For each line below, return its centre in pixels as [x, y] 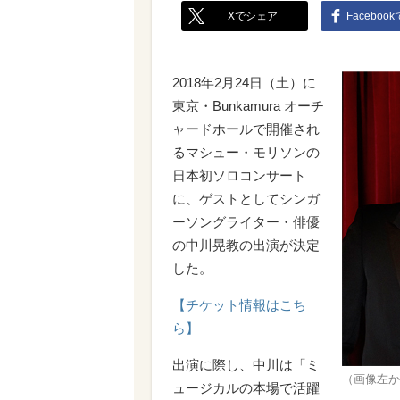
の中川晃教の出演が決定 [246, 245]
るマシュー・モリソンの [246, 152]
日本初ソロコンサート [239, 175]
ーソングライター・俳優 [246, 222]
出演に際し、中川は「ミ [246, 365]
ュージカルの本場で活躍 [246, 388]
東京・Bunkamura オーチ [248, 106]
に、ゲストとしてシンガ [246, 199]
